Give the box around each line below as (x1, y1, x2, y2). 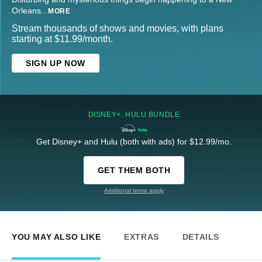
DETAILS (182, 232, 220, 242)
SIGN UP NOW (26, 58, 85, 68)
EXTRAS (124, 232, 159, 242)
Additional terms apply (104, 187, 164, 194)
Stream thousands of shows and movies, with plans (12, 23, 223, 34)
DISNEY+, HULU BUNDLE (88, 111, 180, 119)
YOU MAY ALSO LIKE (12, 232, 101, 242)
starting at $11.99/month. (12, 34, 113, 44)
